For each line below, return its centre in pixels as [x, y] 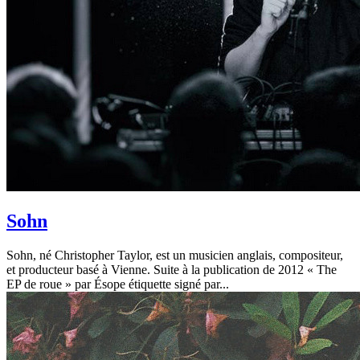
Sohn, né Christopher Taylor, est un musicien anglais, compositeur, [175, 255]
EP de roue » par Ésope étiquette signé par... [118, 284]
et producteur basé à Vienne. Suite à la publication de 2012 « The [172, 269]
